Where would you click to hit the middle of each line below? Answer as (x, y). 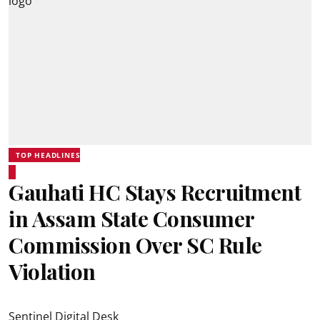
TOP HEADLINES (48, 155)
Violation (52, 271)
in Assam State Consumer (131, 219)
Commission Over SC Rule (135, 245)
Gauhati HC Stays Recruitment (155, 192)
